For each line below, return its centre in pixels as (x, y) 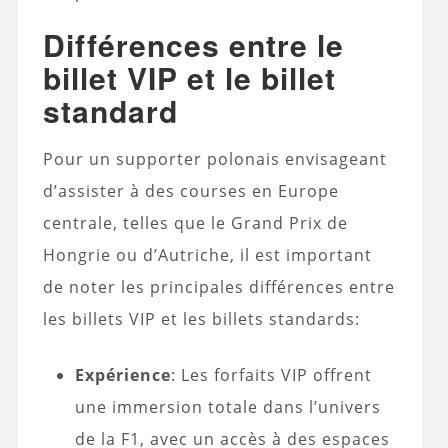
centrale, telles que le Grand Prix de (195, 222)
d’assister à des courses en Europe (190, 190)
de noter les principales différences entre (218, 286)
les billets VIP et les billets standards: (201, 318)
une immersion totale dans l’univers (227, 406)
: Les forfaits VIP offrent (271, 374)
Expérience (122, 374)
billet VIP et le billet (189, 77)
